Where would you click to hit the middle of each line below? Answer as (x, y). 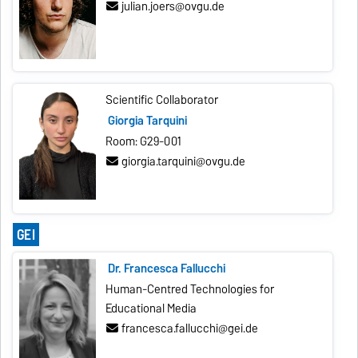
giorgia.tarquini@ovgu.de (184, 162)
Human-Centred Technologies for (190, 289)
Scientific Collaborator (162, 100)
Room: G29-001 (144, 141)
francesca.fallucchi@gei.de (190, 329)
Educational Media (151, 308)
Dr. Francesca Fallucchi (166, 269)
